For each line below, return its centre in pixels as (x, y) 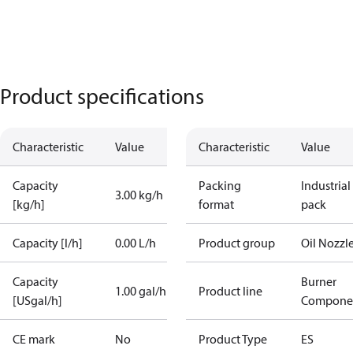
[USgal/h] (37, 300)
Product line (230, 291)
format (216, 204)
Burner (319, 281)
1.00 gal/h (141, 291)
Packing (220, 185)
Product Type (233, 339)
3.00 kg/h (139, 195)
